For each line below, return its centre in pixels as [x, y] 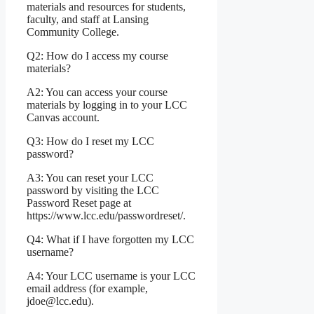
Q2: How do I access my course [97, 56]
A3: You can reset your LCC [90, 178]
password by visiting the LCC [93, 191]
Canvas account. [63, 118]
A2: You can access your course [97, 93]
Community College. [73, 32]
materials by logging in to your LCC [107, 105]
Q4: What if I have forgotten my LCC [110, 240]
